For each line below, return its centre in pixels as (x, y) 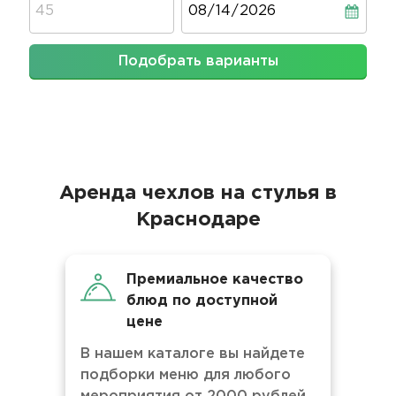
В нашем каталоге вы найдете (193, 354)
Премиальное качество (215, 280)
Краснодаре (198, 220)
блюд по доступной (202, 301)
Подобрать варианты (198, 61)
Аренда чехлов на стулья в (198, 194)
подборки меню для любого (186, 375)
